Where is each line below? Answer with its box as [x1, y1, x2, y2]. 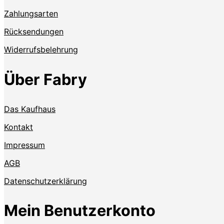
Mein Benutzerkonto [4, 201, 155, 220]
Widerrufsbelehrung [4, 44, 78, 55]
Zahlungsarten [4, 8, 58, 19]
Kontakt [4, 121, 33, 132]
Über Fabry [4, 70, 87, 89]
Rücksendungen [4, 26, 63, 37]
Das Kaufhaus [4, 103, 55, 114]
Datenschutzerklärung [4, 175, 87, 186]
